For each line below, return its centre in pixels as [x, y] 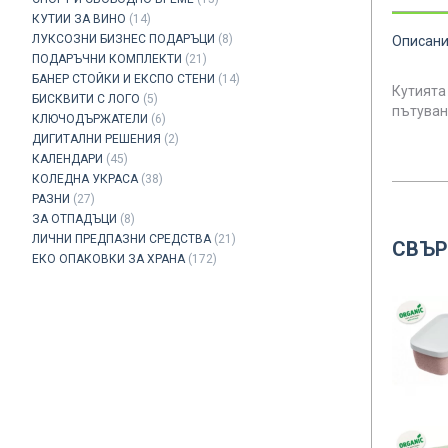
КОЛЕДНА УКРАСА [85, 179]
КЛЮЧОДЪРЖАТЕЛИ [90, 119]
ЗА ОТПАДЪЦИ [74, 219]
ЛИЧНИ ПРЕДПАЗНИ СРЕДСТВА [121, 239]
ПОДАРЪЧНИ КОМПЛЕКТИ [107, 59]
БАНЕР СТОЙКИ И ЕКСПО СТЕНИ [123, 79]
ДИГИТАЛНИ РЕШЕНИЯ [96, 139]
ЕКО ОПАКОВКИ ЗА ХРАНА [108, 259]
